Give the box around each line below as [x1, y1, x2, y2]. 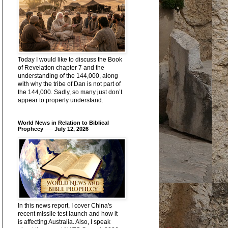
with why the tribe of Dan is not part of [17, 80, 121, 88]
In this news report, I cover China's [17, 202, 112, 210]
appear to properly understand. [17, 97, 103, 104]
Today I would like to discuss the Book [17, 56, 122, 64]
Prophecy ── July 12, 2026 [17, 126, 89, 132]
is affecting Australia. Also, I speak [17, 218, 110, 226]
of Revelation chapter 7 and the [17, 64, 104, 72]
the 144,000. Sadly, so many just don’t [17, 89, 122, 96]
